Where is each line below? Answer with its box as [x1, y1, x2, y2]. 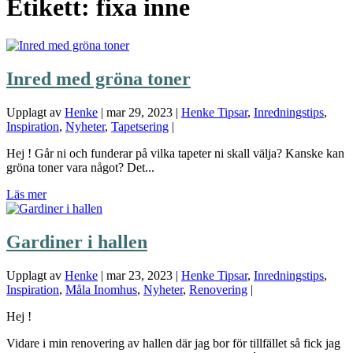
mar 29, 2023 [106, 106, 173, 120]
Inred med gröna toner [6, 69, 191, 90]
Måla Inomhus [65, 283, 137, 297]
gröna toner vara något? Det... [6, 161, 154, 175]
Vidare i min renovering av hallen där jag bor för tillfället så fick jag [6, 336, 340, 351]
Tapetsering [111, 120, 169, 134]
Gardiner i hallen [6, 232, 147, 253]
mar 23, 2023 [106, 269, 173, 283]
